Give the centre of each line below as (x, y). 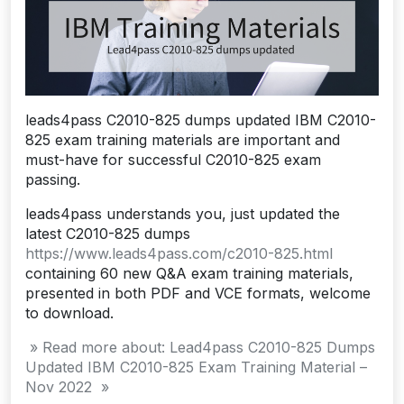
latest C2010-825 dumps (108, 233)
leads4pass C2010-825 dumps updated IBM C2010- (201, 119)
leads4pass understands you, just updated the (183, 213)
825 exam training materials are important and (183, 139)
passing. (53, 179)
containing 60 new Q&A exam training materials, (189, 273)
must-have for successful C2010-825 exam (173, 159)
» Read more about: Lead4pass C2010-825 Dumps (200, 347)
